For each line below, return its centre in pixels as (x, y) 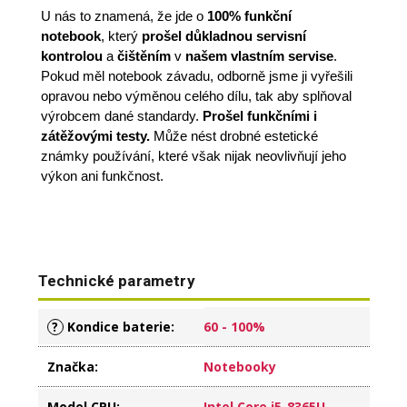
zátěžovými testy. (95, 136)
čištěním (146, 56)
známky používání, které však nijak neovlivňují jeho (194, 156)
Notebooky (240, 366)
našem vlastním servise (259, 56)
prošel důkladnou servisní (224, 36)
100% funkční (249, 16)
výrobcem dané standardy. (122, 116)
